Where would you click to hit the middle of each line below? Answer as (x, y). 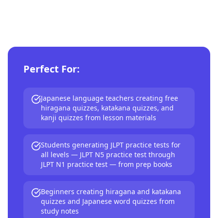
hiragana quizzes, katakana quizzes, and (107, 108)
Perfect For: (52, 69)
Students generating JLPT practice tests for (111, 145)
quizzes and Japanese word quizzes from (108, 201)
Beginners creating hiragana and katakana (111, 191)
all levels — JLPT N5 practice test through (108, 154)
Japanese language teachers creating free (109, 98)
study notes (60, 211)
